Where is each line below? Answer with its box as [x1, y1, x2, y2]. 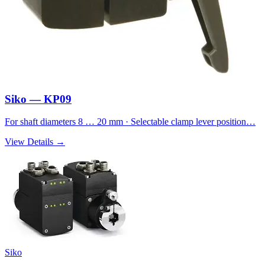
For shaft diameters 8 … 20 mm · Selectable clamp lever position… [5, 117, 256, 127]
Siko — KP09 [5, 92, 72, 105]
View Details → [5, 137, 65, 147]
